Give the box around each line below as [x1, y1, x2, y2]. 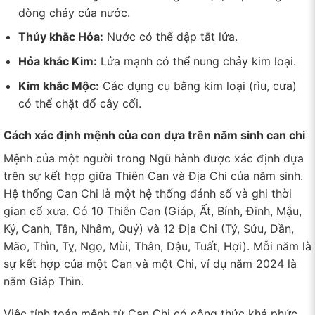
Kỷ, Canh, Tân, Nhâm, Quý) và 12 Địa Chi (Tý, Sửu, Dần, [4, 221, 294, 236]
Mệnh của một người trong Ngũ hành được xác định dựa [4, 151, 304, 166]
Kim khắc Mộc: [18, 78, 99, 93]
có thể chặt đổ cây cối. [18, 96, 141, 110]
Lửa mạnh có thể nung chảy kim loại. [96, 53, 296, 68]
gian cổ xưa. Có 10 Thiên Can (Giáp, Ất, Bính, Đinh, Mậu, [4, 204, 302, 219]
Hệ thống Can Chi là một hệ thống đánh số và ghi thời [4, 186, 292, 201]
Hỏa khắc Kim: [18, 53, 97, 68]
